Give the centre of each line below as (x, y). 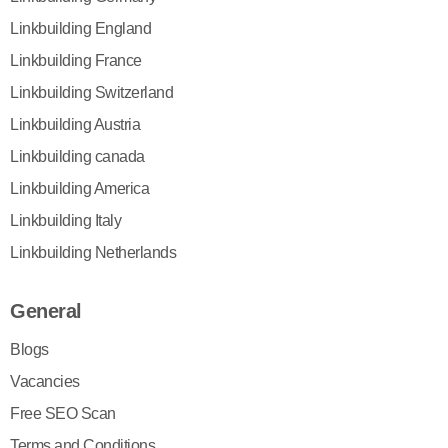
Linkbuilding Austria (75, 124)
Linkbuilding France (76, 60)
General (46, 310)
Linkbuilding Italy (65, 220)
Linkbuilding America (79, 188)
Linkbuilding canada (77, 156)
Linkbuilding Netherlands (93, 252)
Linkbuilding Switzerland (91, 92)
